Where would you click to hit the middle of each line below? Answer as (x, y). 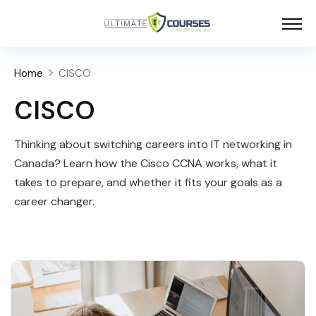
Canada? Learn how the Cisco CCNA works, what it (146, 163)
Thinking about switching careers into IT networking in (153, 144)
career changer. (54, 201)
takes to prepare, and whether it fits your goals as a (148, 182)
